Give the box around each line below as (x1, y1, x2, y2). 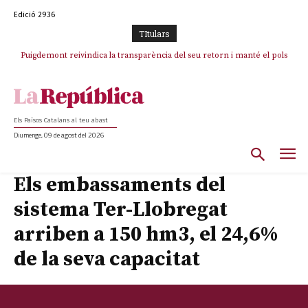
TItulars (138, 28, 170, 39)
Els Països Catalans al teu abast (14, 116, 108, 125)
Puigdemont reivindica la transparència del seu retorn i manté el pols (21, 50, 287, 60)
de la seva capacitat (14, 245, 200, 272)
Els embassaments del (14, 171, 225, 198)
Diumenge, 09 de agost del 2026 (14, 130, 104, 141)
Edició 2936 (14, 10, 55, 19)
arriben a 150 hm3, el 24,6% (14, 221, 278, 247)
